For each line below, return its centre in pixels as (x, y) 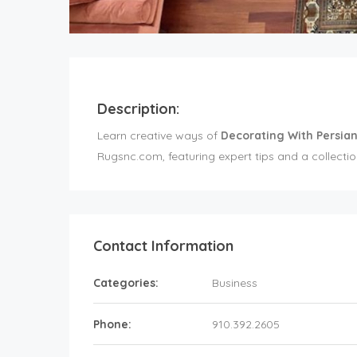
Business (235, 283)
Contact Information (163, 246)
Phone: (112, 324)
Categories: (126, 283)
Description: (138, 109)
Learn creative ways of (159, 135)
